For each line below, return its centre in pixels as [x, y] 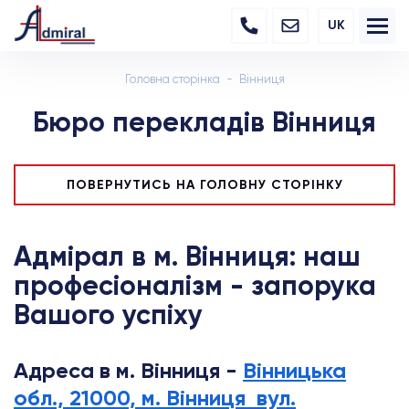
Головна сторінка [172, 79]
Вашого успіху [108, 315]
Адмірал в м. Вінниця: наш [187, 257]
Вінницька [294, 370]
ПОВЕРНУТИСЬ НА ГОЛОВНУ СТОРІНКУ [204, 185]
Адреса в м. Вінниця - [128, 370]
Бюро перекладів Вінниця [204, 122]
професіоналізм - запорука [195, 286]
